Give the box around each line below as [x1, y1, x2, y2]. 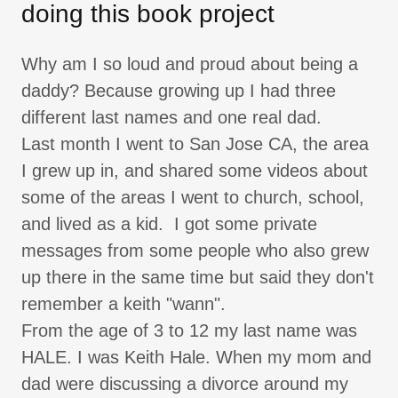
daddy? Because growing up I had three [21, 81, 336, 101]
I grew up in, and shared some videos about [21, 161, 368, 181]
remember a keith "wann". [21, 294, 236, 314]
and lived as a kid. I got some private [21, 214, 317, 235]
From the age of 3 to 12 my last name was [21, 321, 357, 341]
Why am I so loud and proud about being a [21, 54, 358, 75]
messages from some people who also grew [21, 241, 369, 261]
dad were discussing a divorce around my [21, 374, 348, 394]
